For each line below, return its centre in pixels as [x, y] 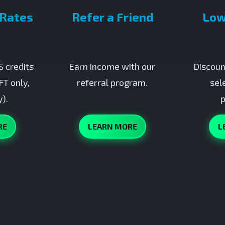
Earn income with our [113, 66]
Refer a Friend [112, 17]
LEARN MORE [112, 126]
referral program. [113, 82]
